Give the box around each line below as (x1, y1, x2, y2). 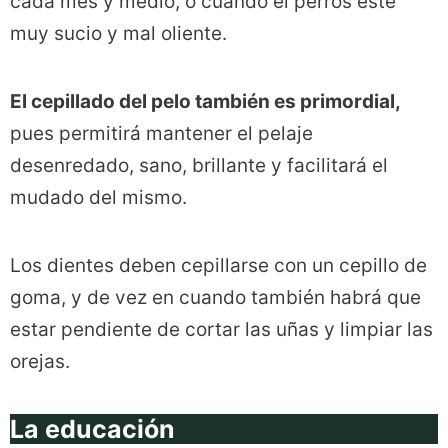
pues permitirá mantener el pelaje (10, 121, 313, 145)
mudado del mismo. (10, 185, 187, 209)
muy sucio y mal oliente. (10, 21, 227, 45)
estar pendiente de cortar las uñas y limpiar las (10, 317, 433, 341)
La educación (10, 413, 175, 444)
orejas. (10, 349, 70, 373)
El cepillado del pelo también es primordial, (10, 89, 401, 113)
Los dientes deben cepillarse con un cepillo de (10, 253, 427, 277)
